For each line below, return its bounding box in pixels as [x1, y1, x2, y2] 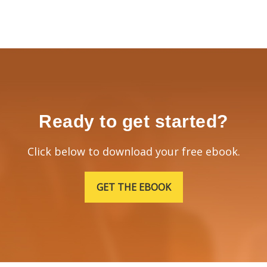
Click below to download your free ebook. [27, 144, 240, 159]
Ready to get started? [39, 111, 228, 131]
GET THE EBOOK [96, 180, 171, 194]
